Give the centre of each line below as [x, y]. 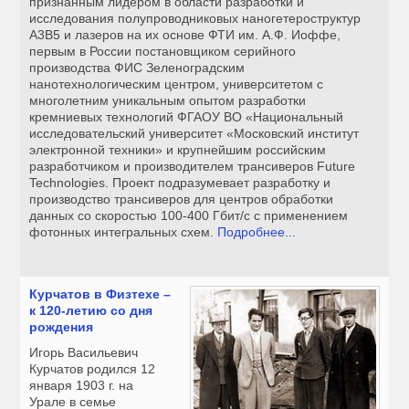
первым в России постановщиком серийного [163, 52]
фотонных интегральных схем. [124, 232]
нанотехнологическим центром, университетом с [177, 84]
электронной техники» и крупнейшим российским [178, 150]
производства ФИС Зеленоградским [137, 68]
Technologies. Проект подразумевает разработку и [180, 183]
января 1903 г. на [82, 386]
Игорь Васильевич [84, 353]
